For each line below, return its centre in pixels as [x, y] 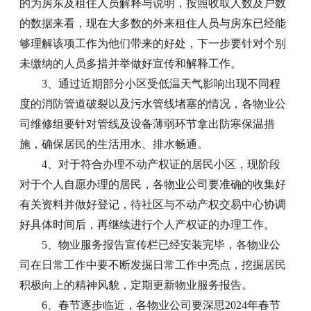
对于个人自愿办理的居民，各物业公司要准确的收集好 [153, 184]
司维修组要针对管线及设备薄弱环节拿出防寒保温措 [148, 124]
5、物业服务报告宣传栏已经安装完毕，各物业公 [161, 244]
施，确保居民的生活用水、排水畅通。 [114, 144]
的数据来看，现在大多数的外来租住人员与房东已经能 [153, 23]
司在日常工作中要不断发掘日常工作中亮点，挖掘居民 [153, 264]
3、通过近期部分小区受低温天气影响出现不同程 [161, 83]
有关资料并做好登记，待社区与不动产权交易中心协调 [153, 204]
